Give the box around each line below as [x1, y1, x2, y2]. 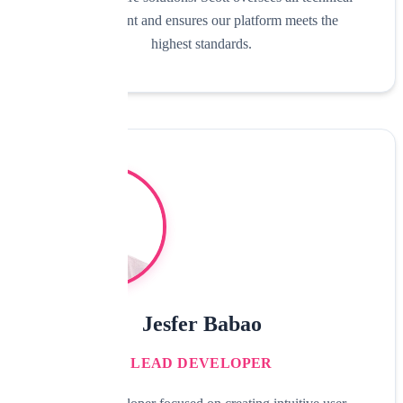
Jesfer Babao [141, 311, 262, 336]
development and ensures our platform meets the [65, 12, 338, 28]
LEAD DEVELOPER [130, 354, 273, 371]
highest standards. [151, 35, 252, 51]
